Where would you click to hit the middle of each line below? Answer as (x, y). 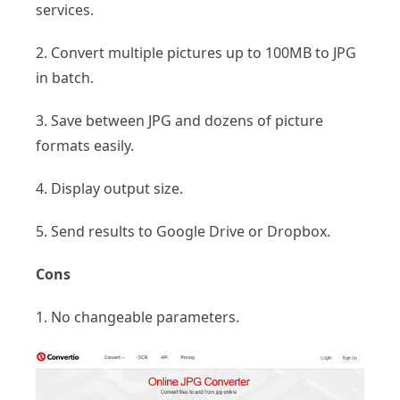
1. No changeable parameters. (137, 317)
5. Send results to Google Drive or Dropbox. (183, 232)
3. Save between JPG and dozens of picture (179, 121)
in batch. (65, 78)
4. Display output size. (109, 189)
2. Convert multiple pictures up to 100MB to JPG (196, 53)
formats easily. (85, 146)
